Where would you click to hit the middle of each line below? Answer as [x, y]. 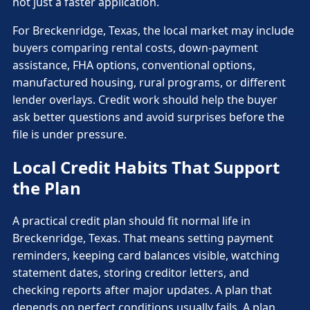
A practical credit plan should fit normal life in [131, 220]
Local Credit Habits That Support [146, 167]
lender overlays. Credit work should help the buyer [145, 99]
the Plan [47, 188]
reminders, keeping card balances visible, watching [146, 255]
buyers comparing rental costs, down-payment [135, 47]
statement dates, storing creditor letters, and [131, 272]
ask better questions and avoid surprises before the [148, 117]
